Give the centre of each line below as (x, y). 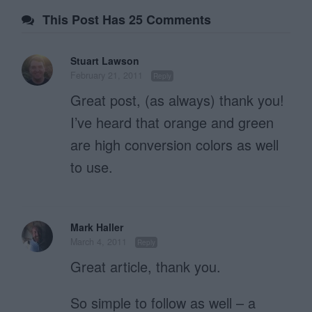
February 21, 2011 (107, 76)
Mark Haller (97, 227)
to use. (92, 167)
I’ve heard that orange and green (172, 123)
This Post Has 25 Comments (127, 20)
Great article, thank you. (146, 267)
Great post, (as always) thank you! (178, 100)
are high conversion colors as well (175, 145)
